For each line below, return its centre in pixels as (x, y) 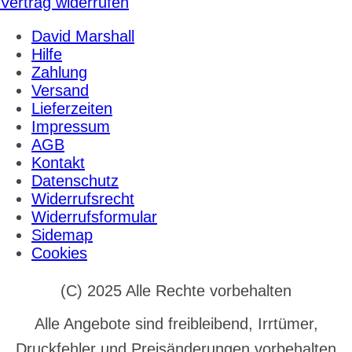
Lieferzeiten (72, 108)
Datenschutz (75, 180)
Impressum (71, 126)
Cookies (59, 253)
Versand (60, 90)
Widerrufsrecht (83, 198)
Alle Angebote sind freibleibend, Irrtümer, (176, 323)
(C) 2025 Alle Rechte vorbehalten (176, 290)
